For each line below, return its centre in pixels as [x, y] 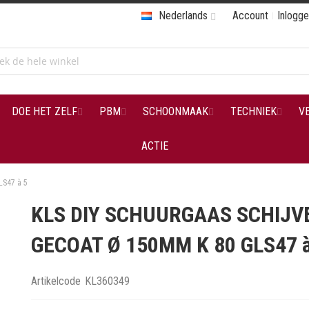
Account [250, 16]
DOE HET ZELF [44, 111]
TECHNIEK [253, 111]
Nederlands [183, 16]
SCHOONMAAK [175, 111]
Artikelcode [56, 281]
